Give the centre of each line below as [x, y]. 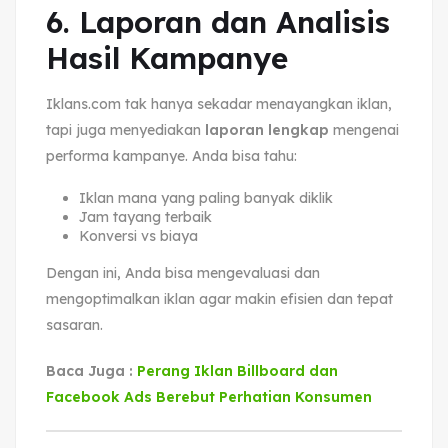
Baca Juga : [91, 370]
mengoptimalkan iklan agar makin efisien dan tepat [219, 298]
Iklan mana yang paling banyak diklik [205, 197]
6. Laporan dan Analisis [218, 21]
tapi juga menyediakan [125, 129]
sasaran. [74, 324]
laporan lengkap [267, 129]
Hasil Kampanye [167, 57]
